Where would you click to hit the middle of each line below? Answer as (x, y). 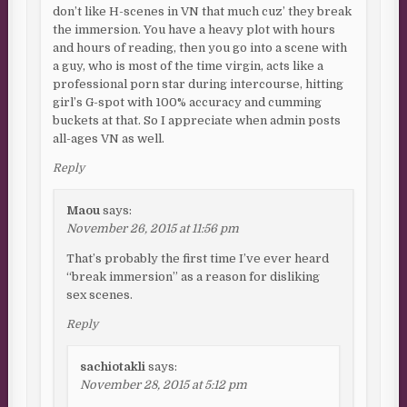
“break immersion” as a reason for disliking (194, 277)
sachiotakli (113, 367)
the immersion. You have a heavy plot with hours (194, 30)
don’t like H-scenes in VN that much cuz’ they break (203, 12)
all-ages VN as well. (109, 139)
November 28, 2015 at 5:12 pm (164, 385)
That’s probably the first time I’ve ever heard (198, 259)
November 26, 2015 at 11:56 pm (153, 229)
